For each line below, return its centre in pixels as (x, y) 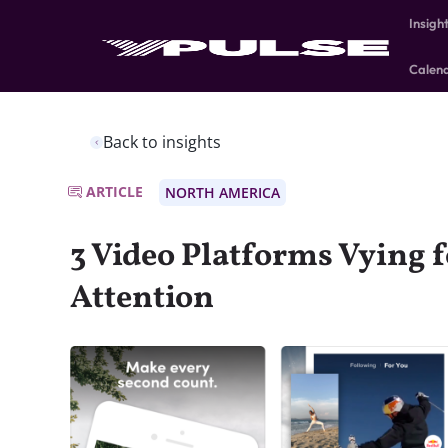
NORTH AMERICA (222, 192)
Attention (142, 299)
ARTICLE (114, 191)
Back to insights (162, 142)
